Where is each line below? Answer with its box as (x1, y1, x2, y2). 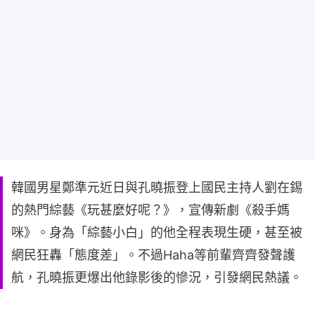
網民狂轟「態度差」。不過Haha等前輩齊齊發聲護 (11, 247, 295, 263)
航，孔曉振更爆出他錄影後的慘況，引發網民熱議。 (11, 270, 302, 285)
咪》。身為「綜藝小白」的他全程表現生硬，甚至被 (11, 225, 302, 240)
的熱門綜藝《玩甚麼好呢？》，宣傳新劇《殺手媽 (11, 202, 290, 218)
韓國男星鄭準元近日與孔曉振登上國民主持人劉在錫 (11, 180, 302, 195)
